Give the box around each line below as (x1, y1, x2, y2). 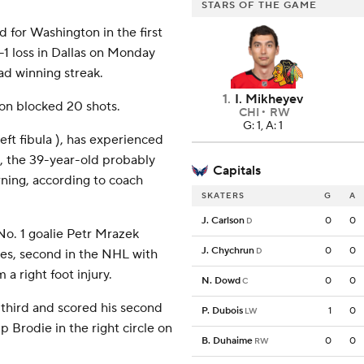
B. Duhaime (201, 335, 253, 348)
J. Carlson (201, 214, 245, 227)
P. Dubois (201, 305, 243, 318)
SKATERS (201, 190, 245, 201)
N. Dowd (201, 275, 240, 288)
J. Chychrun (201, 245, 254, 258)
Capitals (213, 162, 261, 180)
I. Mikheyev (235, 91, 303, 108)
